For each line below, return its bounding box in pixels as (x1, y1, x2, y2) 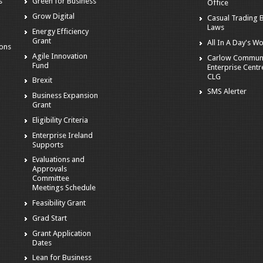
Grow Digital (32, 12, 75, 21)
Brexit (32, 76, 53, 85)
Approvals (32, 164, 68, 174)
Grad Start (32, 213, 68, 222)
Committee (32, 174, 70, 183)
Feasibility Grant (32, 198, 86, 208)
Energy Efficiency (32, 26, 89, 36)
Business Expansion (32, 91, 99, 100)
